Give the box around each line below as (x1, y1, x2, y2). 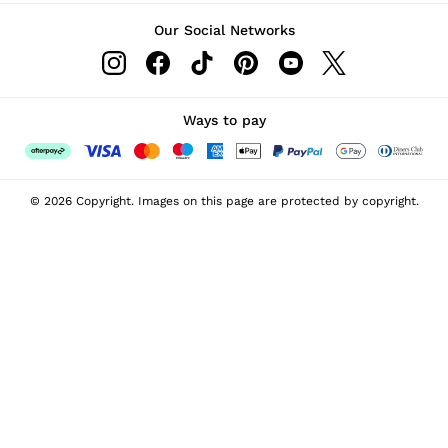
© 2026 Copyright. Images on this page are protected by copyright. (29, 194, 419, 208)
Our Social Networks (153, 22, 295, 38)
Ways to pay (182, 112, 266, 128)
